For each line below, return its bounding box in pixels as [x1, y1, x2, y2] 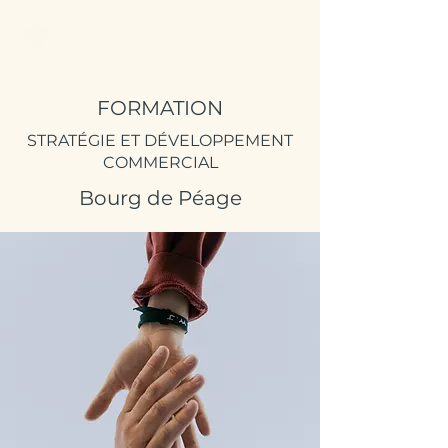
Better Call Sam [58, 25, 195, 44]
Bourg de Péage [78, 186, 242, 210]
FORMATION [97, 96, 223, 120]
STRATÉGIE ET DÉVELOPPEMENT [27, 131, 293, 150]
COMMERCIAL [102, 153, 218, 172]
